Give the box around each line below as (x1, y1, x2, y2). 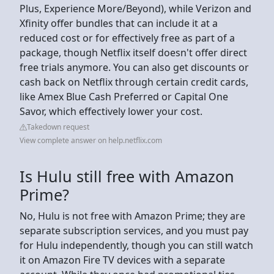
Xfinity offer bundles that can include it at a (20, 16, 218, 30)
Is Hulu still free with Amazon (20, 165, 234, 187)
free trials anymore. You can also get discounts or (20, 60, 249, 74)
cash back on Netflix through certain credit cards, (20, 75, 248, 89)
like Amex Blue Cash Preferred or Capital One (20, 89, 228, 103)
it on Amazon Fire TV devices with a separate (20, 253, 225, 267)
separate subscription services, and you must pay (20, 223, 248, 237)
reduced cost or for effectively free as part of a (20, 31, 235, 45)
